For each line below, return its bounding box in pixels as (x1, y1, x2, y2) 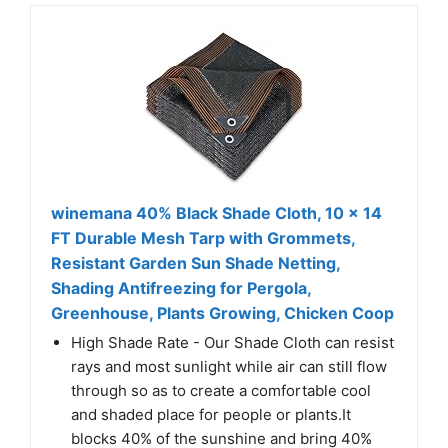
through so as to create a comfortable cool (71, 380, 371, 400)
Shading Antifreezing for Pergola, (51, 277, 311, 298)
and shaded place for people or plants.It (71, 404, 351, 424)
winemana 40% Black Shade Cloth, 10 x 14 (51, 202, 382, 223)
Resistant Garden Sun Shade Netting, (51, 252, 340, 273)
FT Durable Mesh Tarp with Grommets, (51, 227, 355, 248)
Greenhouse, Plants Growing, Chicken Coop (51, 302, 394, 323)
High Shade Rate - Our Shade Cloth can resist (71, 332, 394, 352)
